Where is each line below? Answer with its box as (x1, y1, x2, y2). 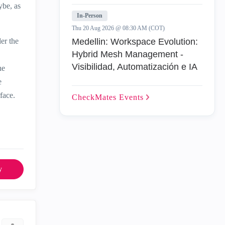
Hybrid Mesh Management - (72, 49, 183, 59)
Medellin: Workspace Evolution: (72, 37, 198, 47)
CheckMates (72, 93, 119, 101)
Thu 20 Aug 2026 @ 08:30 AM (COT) (72, 25, 165, 32)
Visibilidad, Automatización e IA (72, 62, 197, 72)
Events (119, 93, 146, 101)
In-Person (77, 12, 102, 19)
